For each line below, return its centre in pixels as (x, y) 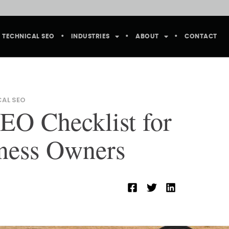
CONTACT (201, 36)
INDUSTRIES (90, 36)
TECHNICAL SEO (28, 36)
